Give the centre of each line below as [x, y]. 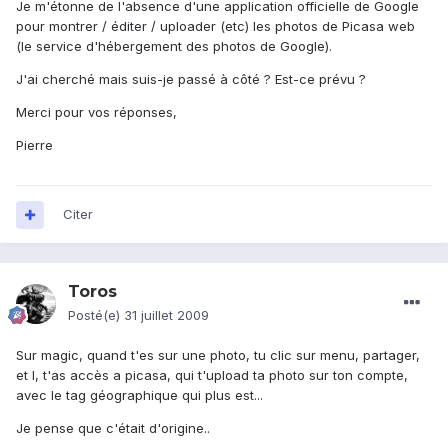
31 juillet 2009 [166, 315]
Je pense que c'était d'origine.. [113, 428]
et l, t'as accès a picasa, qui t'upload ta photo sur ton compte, [212, 375]
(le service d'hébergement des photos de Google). [174, 46]
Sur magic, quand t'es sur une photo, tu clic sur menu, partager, [218, 355]
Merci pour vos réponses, [96, 112]
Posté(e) [96, 315]
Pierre [34, 145]
